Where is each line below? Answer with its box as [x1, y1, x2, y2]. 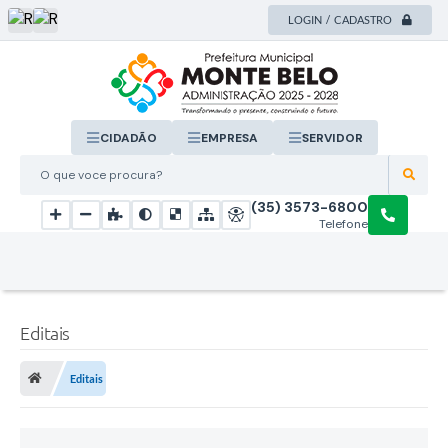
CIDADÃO [99, 129, 157, 146]
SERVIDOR [301, 129, 363, 146]
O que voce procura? [20, 166, 157, 183]
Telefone [318, 216, 368, 232]
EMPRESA [200, 129, 258, 146]
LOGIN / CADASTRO [288, 13, 392, 27]
